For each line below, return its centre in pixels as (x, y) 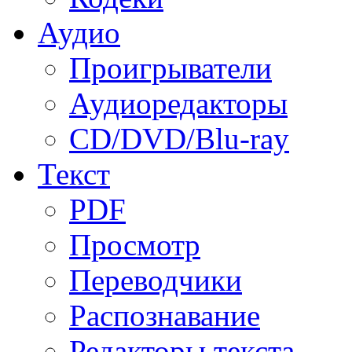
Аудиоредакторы (178, 104)
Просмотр (135, 245)
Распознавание (165, 316)
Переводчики (156, 280)
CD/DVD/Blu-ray (179, 139)
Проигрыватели (170, 68)
